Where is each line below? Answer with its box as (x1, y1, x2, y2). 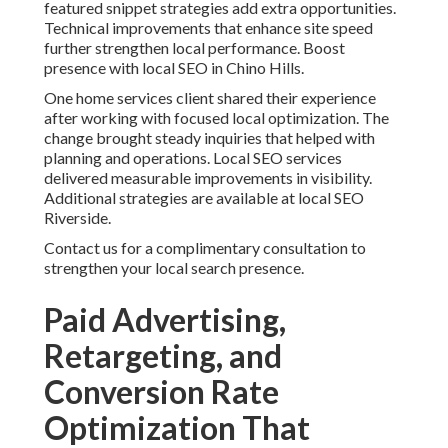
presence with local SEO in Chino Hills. (44, 58, 304, 78)
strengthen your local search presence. (44, 258, 304, 278)
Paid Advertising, (44, 300, 286, 340)
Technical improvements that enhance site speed (44, 18, 373, 38)
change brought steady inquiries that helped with (44, 128, 375, 148)
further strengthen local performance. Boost (44, 38, 345, 58)
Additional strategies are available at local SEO (44, 188, 364, 208)
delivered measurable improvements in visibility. (44, 168, 372, 188)
